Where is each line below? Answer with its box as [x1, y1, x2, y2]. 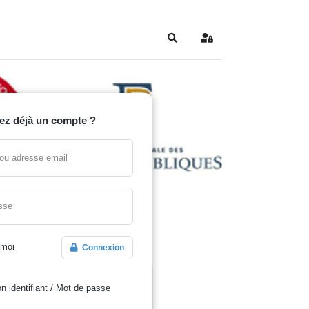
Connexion [78, 243, 124, 252]
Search [171, 37, 203, 50]
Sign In [206, 37, 237, 50]
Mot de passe [55, 283, 110, 293]
